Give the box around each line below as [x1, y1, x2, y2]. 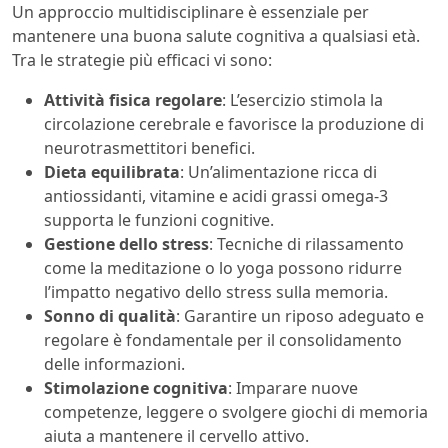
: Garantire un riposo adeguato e [176, 305, 424, 328]
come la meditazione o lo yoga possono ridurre [44, 257, 402, 280]
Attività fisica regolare [44, 89, 222, 112]
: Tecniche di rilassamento [209, 233, 404, 256]
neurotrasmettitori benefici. [44, 137, 255, 160]
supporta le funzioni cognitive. [44, 209, 274, 232]
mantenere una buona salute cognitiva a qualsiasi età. [12, 25, 420, 48]
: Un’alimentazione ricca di [180, 161, 377, 184]
